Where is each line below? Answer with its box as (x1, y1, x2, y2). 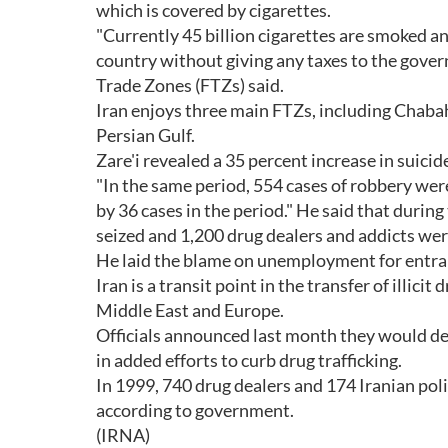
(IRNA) (96, 424, 150, 446)
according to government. (96, 399, 294, 421)
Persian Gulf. (96, 124, 195, 146)
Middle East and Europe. (96, 299, 284, 321)
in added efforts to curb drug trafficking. (96, 349, 402, 371)
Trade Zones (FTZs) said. (96, 74, 284, 96)
